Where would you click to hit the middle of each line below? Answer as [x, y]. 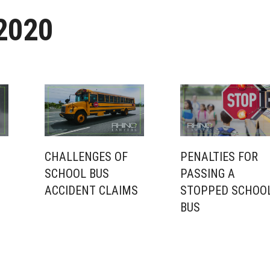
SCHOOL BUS [77, 174]
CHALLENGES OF [86, 157]
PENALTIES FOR [219, 157]
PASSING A [208, 174]
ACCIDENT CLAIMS [91, 191]
